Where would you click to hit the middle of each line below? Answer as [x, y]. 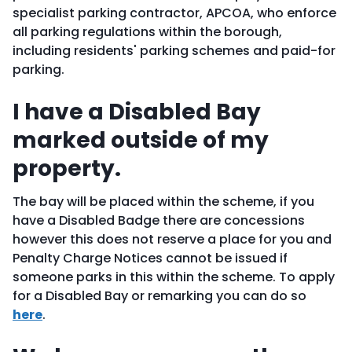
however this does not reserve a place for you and [172, 239]
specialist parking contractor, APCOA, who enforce [174, 13]
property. [67, 169]
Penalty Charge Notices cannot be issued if [150, 258]
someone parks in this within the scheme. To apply [174, 277]
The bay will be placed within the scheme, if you [163, 202]
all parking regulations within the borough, [147, 32]
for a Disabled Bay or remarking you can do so [159, 296]
